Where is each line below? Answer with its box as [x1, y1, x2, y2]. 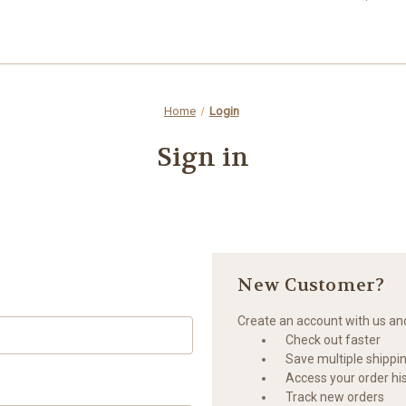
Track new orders [285, 389, 385, 404]
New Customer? [237, 273, 385, 296]
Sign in [156, 140, 250, 174]
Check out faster [285, 332, 382, 347]
